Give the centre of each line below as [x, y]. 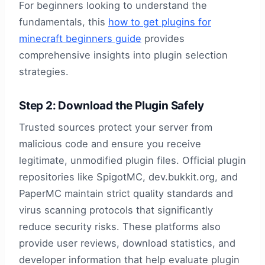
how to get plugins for [160, 22]
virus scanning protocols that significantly [116, 210]
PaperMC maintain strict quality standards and [126, 193]
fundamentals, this [64, 22]
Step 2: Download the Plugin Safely [112, 106]
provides [163, 39]
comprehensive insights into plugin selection [123, 55]
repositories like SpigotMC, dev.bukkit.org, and [128, 177]
